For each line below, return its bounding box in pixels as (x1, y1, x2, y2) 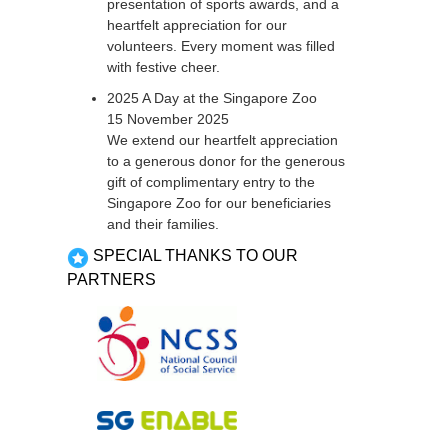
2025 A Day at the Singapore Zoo (107, 90, 318, 107)
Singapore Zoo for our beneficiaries (107, 195, 332, 212)
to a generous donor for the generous (107, 153, 346, 170)
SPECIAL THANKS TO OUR (93, 247, 299, 265)
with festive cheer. (107, 59, 221, 76)
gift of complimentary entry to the (107, 174, 316, 191)
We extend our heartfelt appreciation (107, 132, 339, 149)
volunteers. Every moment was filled (107, 38, 336, 55)
